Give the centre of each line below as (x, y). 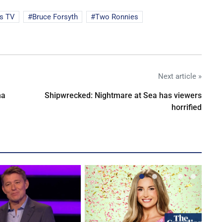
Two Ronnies (117, 17)
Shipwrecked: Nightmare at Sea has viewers (123, 96)
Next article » (180, 77)
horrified (187, 108)
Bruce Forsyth (55, 17)
